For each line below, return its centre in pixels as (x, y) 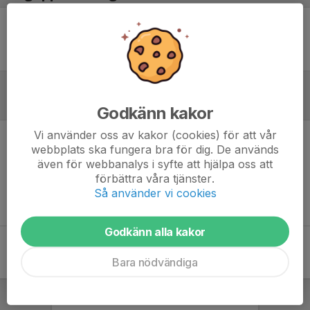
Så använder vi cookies (155, 193)
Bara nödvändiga (155, 262)
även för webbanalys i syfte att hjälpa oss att (155, 164)
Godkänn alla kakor (155, 231)
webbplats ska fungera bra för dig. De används (155, 149)
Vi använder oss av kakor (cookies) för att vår (155, 135)
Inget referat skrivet (155, 152)
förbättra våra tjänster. (155, 178)
